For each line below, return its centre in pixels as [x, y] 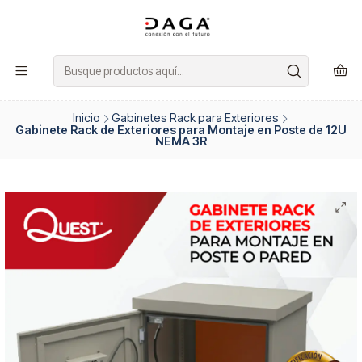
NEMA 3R [181, 141]
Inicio [86, 118]
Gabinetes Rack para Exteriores [195, 118]
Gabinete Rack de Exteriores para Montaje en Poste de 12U [181, 130]
